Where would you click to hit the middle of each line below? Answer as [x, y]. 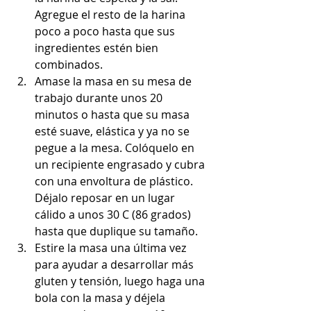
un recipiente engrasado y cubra [121, 165]
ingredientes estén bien [98, 48]
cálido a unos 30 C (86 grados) [114, 215]
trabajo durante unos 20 [100, 98]
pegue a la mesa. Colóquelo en [116, 148]
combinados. [69, 65]
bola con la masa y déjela [101, 298]
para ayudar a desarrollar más [116, 265]
